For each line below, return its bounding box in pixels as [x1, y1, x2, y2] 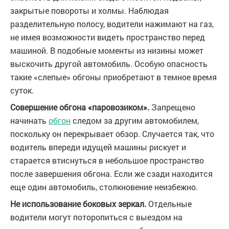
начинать [10, 115, 49, 126]
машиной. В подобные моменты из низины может [10, 45, 203, 56]
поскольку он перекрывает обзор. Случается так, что [10, 128, 214, 140]
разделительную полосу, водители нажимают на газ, [10, 18, 214, 30]
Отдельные [148, 198, 192, 210]
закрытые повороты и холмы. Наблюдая [10, 5, 169, 16]
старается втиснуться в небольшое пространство [10, 155, 204, 166]
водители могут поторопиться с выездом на [10, 212, 182, 223]
